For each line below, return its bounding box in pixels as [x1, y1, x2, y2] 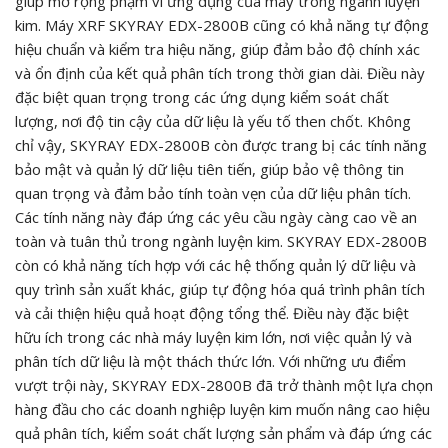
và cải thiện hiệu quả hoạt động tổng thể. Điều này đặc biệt [15, 303, 409, 324]
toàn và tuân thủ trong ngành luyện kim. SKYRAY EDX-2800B [15, 231, 427, 252]
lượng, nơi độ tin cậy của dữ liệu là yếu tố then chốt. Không [15, 111, 411, 132]
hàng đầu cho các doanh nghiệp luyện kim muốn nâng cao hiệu [15, 399, 430, 420]
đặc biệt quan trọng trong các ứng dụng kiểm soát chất [15, 87, 389, 108]
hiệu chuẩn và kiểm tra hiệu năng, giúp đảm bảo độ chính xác [15, 39, 420, 60]
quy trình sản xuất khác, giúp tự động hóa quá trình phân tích [15, 279, 425, 300]
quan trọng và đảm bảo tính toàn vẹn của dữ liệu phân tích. [15, 183, 411, 204]
